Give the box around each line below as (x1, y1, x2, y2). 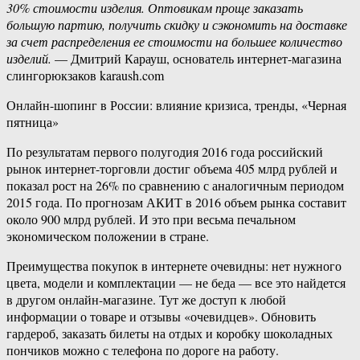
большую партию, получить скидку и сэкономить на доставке (6, 16, 347, 34)
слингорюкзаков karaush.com (6, 67, 164, 84)
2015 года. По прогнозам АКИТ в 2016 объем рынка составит (6, 194, 346, 211)
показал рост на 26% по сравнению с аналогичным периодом (6, 177, 344, 194)
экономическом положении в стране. (6, 227, 209, 245)
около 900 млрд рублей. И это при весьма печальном (6, 211, 296, 228)
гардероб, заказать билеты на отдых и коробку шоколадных (6, 325, 333, 342)
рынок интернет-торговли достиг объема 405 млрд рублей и (6, 160, 337, 178)
